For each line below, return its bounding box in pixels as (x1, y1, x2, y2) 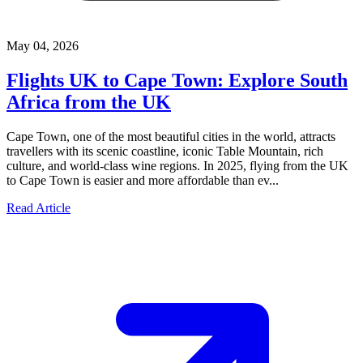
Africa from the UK (6, 92, 171, 113)
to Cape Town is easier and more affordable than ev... (6, 173, 279, 188)
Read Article (6, 201, 70, 216)
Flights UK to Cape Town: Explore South (6, 70, 348, 92)
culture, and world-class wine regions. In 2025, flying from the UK (6, 159, 348, 173)
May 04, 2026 (6, 39, 79, 53)
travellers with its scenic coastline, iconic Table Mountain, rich (6, 144, 323, 159)
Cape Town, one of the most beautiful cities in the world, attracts (6, 130, 335, 144)
